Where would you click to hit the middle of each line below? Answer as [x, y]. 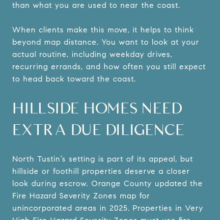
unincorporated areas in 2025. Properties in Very [108, 208]
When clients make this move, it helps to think [103, 29]
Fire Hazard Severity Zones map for [81, 195]
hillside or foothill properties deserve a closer [101, 171]
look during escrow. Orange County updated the [108, 183]
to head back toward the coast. [74, 79]
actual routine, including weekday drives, [92, 54]
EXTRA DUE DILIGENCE [98, 129]
